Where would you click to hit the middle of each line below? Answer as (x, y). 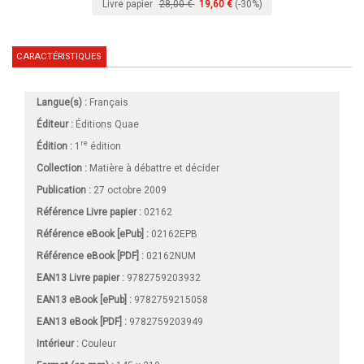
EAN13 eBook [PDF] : (82, 321)
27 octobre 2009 (129, 190)
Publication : (64, 190)
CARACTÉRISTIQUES (58, 56)
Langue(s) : (62, 102)
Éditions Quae (107, 124)
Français (108, 102)
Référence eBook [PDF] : (90, 256)
